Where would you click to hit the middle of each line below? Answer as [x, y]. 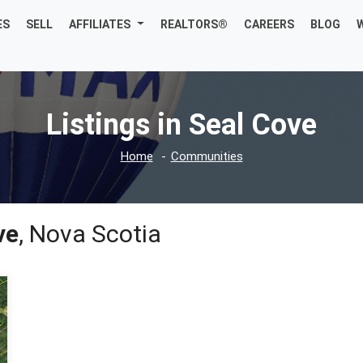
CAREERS [269, 24]
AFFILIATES [100, 24]
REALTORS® [194, 24]
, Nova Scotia [90, 234]
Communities [207, 157]
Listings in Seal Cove [181, 125]
